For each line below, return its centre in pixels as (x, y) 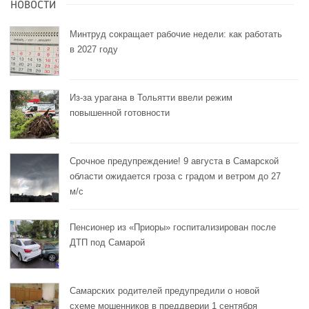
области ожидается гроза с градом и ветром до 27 (175, 176)
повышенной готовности (120, 112)
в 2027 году (94, 49)
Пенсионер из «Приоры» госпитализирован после (173, 227)
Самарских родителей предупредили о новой (165, 290)
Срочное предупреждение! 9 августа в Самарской (174, 161)
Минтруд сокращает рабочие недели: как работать (176, 34)
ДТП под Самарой (107, 242)
